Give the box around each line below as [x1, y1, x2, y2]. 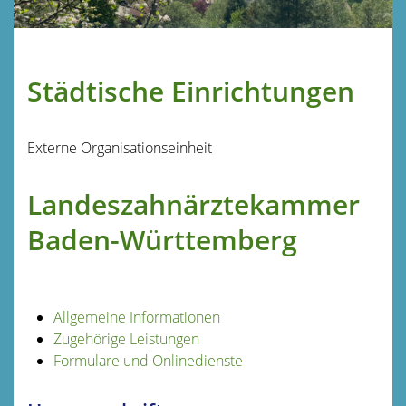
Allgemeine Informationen [53, 306, 220, 327]
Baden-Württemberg [27, 220, 297, 258]
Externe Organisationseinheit [27, 137, 212, 158]
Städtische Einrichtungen [27, 72, 354, 110]
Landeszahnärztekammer [27, 185, 360, 223]
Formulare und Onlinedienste [53, 350, 243, 371]
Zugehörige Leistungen [53, 328, 199, 349]
